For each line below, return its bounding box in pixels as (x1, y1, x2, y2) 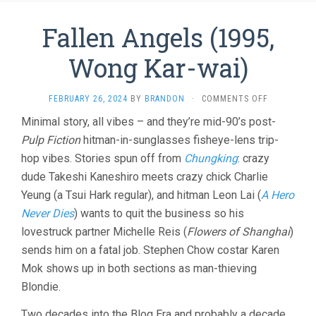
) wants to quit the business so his (74, 207, 244, 221)
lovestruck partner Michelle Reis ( (21, 225, 187, 239)
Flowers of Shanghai (187, 225, 290, 239)
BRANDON (144, 94, 185, 104)
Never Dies (21, 207, 74, 221)
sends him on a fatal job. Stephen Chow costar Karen (21, 243, 279, 257)
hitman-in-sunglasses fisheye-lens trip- (80, 133, 279, 147)
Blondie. (21, 280, 61, 294)
